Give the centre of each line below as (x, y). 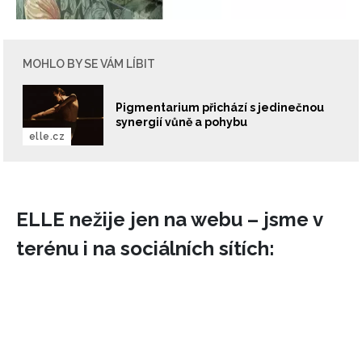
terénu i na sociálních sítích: (145, 248)
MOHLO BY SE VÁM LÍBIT (89, 63)
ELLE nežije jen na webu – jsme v (169, 219)
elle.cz (47, 136)
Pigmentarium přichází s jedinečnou (220, 108)
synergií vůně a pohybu (181, 122)
